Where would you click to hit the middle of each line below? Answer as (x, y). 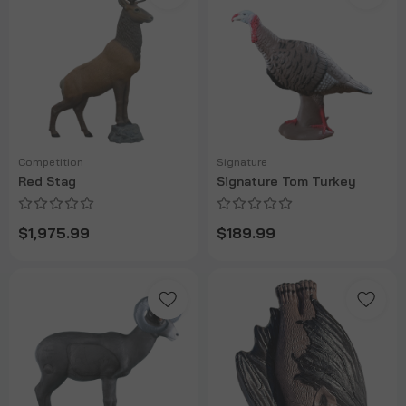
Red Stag (47, 182)
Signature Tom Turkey (286, 182)
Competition (51, 162)
